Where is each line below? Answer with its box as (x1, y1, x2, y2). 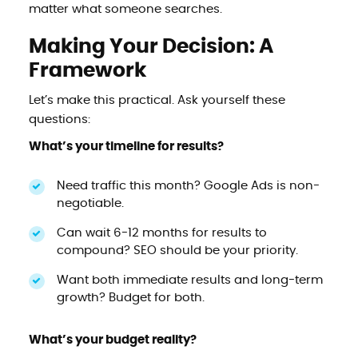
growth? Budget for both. (56, 291, 205, 304)
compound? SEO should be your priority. (56, 244, 298, 257)
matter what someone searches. (28, 2, 222, 15)
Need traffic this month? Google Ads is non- (56, 179, 320, 192)
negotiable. (56, 197, 124, 209)
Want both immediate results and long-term (56, 273, 323, 286)
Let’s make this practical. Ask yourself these (28, 93, 285, 106)
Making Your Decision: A (28, 36, 273, 57)
